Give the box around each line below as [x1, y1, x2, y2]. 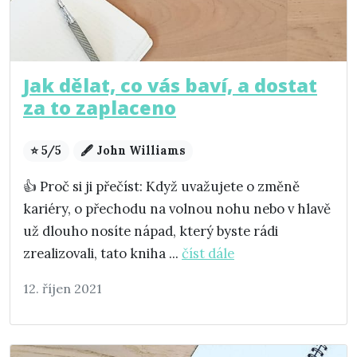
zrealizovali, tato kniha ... [23, 245, 182, 263]
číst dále [182, 245, 234, 263]
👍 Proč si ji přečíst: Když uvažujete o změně [23, 178, 300, 196]
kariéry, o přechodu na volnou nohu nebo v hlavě [23, 200, 331, 218]
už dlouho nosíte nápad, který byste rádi [23, 222, 278, 241]
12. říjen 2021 [23, 280, 102, 297]
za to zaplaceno [23, 95, 176, 121]
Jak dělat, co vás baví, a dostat [23, 73, 317, 99]
